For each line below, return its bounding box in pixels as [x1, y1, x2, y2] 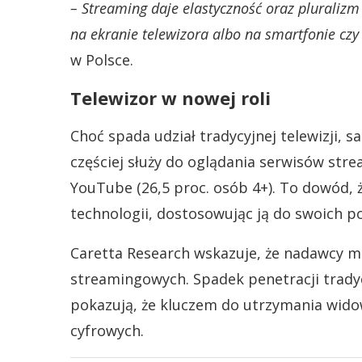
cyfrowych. [70, 321, 144, 340]
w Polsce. [70, 50, 133, 69]
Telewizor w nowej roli [70, 86, 271, 110]
